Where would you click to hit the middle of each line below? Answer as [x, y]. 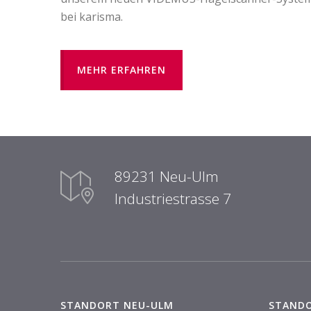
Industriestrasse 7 [173, 199]
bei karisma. [92, 17]
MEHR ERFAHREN [121, 70]
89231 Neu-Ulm [167, 176]
